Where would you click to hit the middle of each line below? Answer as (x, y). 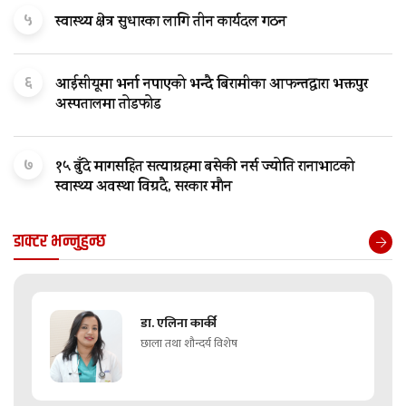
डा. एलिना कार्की (179, 324)
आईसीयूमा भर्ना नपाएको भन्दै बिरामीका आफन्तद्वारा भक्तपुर (212, 86)
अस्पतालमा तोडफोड (108, 106)
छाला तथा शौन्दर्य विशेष (189, 344)
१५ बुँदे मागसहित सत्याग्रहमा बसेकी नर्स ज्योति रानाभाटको (205, 168)
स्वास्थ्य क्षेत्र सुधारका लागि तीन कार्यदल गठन (171, 23)
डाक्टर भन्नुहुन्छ (60, 242)
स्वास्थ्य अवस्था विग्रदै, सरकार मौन (144, 188)
